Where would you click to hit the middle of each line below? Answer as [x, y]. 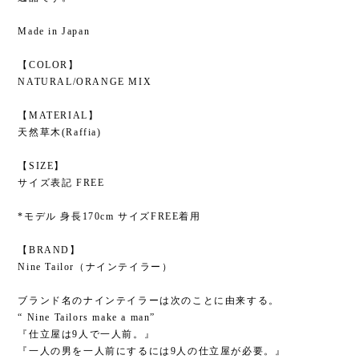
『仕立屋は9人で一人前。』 [87, 334]
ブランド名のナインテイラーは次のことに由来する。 [149, 300]
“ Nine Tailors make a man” [87, 317]
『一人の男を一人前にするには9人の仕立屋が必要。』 [152, 351]
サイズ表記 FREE [61, 182]
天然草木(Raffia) [60, 132]
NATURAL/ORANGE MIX [85, 81]
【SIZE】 [41, 165]
